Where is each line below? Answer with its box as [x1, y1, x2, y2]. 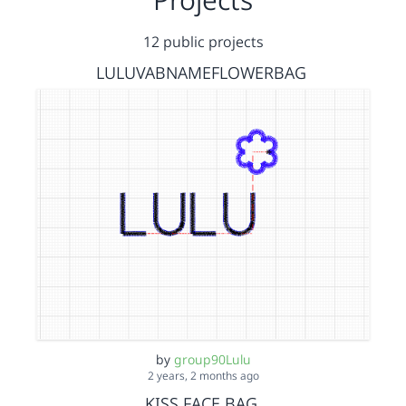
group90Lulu [173, 350, 251, 368]
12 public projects [142, 32, 264, 52]
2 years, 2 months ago [147, 367, 259, 383]
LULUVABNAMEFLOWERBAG [95, 62, 306, 83]
